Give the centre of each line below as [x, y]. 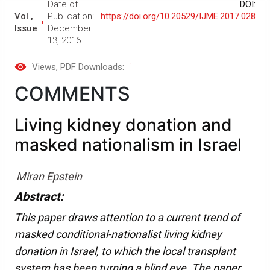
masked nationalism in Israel [128, 145]
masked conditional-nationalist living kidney [118, 234]
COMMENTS [72, 94]
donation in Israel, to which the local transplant [125, 251]
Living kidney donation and [123, 125]
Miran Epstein [49, 177]
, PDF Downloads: [90, 67]
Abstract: [39, 197]
